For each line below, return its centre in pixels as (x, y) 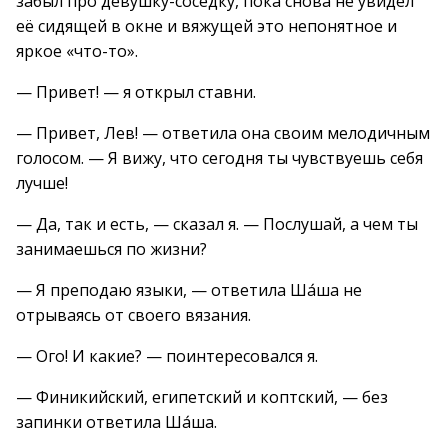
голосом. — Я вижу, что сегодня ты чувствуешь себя (219, 158)
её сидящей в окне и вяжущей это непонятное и (206, 26)
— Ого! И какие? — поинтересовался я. (167, 356)
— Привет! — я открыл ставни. (136, 92)
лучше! (42, 183)
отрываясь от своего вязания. (133, 315)
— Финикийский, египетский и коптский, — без (202, 397)
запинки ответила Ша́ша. (116, 422)
